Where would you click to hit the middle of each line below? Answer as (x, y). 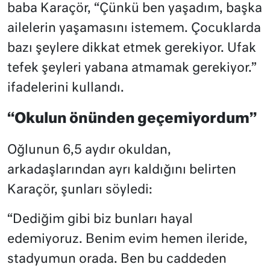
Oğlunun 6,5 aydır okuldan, (89, 150)
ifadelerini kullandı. (66, 88)
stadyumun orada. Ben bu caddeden (117, 259)
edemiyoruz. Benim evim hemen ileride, (127, 239)
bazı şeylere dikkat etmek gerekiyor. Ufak (132, 48)
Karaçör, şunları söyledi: (80, 190)
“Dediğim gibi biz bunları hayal (100, 219)
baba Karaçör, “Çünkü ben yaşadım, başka (135, 8)
